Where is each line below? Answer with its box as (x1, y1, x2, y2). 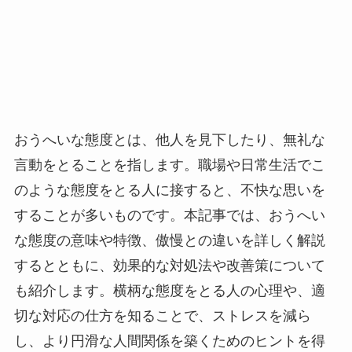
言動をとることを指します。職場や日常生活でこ (13, 157, 325, 174)
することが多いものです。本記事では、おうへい (13, 207, 325, 224)
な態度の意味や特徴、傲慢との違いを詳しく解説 (13, 233, 325, 249)
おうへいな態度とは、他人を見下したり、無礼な (13, 132, 325, 148)
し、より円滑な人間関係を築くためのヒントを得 (13, 333, 325, 350)
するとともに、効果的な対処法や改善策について (13, 258, 325, 274)
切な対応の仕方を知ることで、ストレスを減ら (13, 308, 311, 324)
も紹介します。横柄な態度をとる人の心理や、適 (13, 283, 325, 299)
